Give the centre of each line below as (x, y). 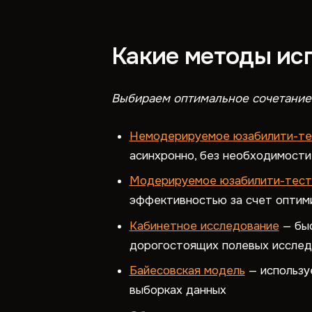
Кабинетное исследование (204, 226)
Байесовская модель (187, 271)
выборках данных (178, 290)
